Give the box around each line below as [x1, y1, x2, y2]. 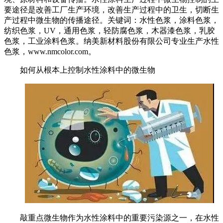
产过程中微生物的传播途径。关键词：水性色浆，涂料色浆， [4, 16, 219, 25]
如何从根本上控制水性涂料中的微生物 [20, 66, 155, 75]
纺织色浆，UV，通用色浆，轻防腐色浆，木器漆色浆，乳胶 [4, 26, 215, 35]
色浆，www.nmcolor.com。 [4, 47, 96, 56]
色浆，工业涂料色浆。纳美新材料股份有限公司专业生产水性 [4, 37, 219, 46]
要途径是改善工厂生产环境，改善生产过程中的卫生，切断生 [4, 5, 219, 14]
